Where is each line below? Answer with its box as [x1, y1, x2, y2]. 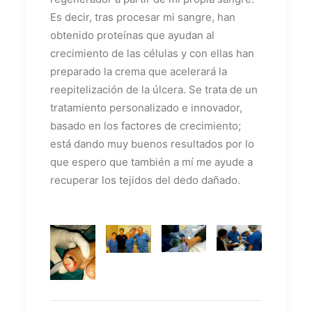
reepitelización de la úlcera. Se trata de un [50, 82, 258, 96]
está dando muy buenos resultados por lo [50, 136, 254, 150]
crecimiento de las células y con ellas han [50, 46, 254, 60]
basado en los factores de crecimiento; [50, 118, 241, 132]
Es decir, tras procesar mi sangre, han [50, 10, 235, 24]
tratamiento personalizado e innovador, [50, 100, 242, 114]
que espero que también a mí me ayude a [50, 155, 253, 169]
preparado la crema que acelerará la [50, 64, 227, 78]
